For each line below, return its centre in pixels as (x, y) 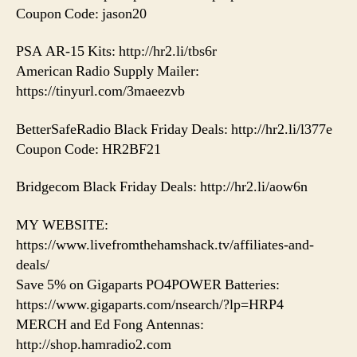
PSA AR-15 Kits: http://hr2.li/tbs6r (116, 52)
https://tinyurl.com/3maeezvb (100, 92)
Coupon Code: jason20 (81, 14)
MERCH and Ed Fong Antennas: (110, 324)
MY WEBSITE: (62, 225)
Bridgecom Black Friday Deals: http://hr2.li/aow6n (162, 187)
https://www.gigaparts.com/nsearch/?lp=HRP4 (150, 304)
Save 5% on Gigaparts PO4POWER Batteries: (148, 284)
